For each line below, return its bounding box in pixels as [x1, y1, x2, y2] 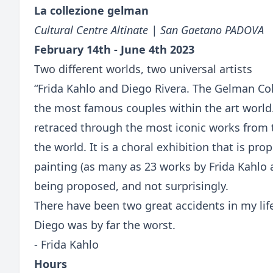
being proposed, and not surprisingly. [34, 178, 229, 193]
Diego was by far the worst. [34, 217, 175, 232]
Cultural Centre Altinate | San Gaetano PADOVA [34, 22, 264, 37]
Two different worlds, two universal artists [34, 61, 252, 76]
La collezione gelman [34, 2, 149, 18]
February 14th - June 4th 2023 [34, 41, 194, 57]
